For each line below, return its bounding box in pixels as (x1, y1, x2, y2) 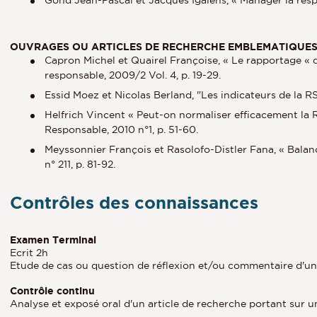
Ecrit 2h (10, 246, 48, 258)
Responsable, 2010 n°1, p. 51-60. (45, 123, 198, 135)
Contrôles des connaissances (10, 192, 258, 212)
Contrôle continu (10, 284, 95, 296)
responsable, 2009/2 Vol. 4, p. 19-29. (45, 69, 221, 81)
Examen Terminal (10, 234, 96, 246)
